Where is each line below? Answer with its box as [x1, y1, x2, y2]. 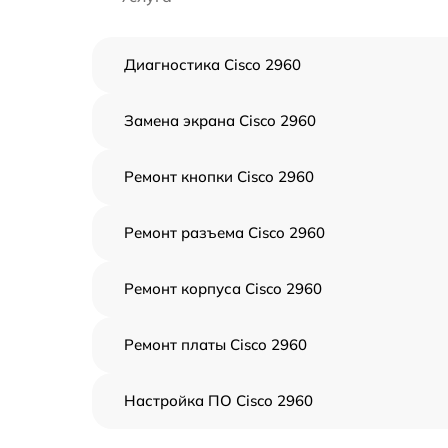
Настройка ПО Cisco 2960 [124, 391, 313, 410]
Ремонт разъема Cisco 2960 [124, 223, 325, 242]
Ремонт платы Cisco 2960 [124, 335, 307, 354]
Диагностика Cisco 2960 [124, 55, 301, 74]
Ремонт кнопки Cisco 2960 [124, 167, 314, 186]
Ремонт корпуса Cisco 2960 [124, 279, 322, 298]
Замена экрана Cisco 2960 [124, 111, 316, 130]
